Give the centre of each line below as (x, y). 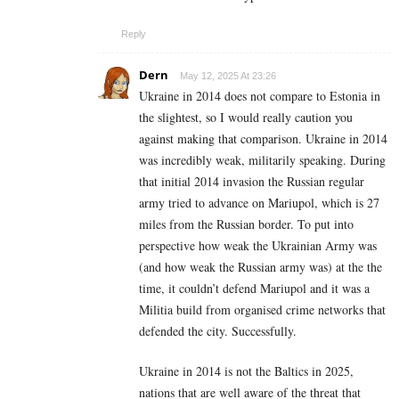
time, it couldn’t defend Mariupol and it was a (254, 288)
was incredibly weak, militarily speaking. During (262, 159)
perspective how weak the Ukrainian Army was (258, 245)
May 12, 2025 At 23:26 (228, 75)
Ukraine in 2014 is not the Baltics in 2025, (246, 370)
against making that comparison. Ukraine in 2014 (263, 138)
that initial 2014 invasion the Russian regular (252, 181)
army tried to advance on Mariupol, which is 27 (259, 202)
